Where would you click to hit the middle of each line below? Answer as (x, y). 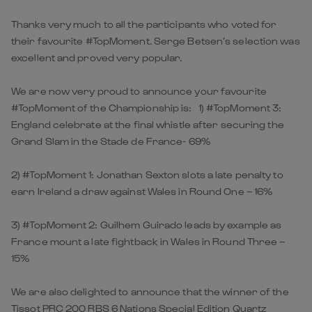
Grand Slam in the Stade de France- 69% (111, 141)
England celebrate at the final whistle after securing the (148, 124)
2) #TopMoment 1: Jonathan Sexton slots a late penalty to (147, 174)
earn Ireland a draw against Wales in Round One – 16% (142, 191)
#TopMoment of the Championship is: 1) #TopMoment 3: (147, 107)
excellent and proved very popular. (97, 57)
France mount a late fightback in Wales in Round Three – (148, 241)
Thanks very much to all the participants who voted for (144, 24)
